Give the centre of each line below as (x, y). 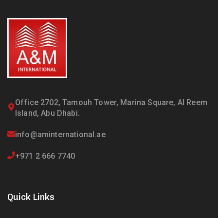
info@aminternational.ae (60, 134)
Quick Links (31, 197)
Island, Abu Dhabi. (47, 113)
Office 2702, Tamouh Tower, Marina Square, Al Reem (111, 102)
